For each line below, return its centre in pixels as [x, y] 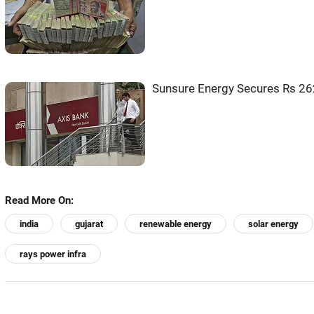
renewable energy [176, 224]
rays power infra [53, 254]
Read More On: [39, 201]
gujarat [89, 224]
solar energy [273, 224]
